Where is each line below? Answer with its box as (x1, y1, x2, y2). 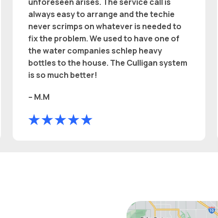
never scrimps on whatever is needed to (28, 20, 182, 32)
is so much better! (28, 69, 98, 80)
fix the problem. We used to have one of (28, 33, 180, 44)
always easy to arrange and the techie (28, 8, 175, 19)
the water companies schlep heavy (28, 45, 163, 56)
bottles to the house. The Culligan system (28, 57, 188, 68)
